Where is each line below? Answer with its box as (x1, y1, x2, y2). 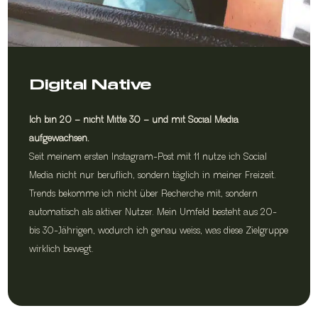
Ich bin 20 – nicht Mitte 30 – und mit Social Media (29, 114, 239, 126)
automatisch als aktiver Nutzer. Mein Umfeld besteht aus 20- (29, 207, 278, 218)
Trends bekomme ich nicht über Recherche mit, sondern (29, 188, 258, 199)
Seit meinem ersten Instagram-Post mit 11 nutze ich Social (29, 151, 268, 163)
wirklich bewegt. (29, 243, 97, 255)
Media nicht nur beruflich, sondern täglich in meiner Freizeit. (29, 170, 277, 181)
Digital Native (29, 73, 151, 92)
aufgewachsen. (29, 133, 90, 144)
